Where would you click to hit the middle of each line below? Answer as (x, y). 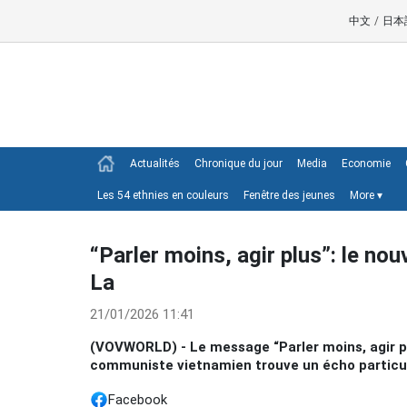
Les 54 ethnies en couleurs (163, 195)
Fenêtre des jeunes (289, 195)
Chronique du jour (238, 164)
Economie (366, 164)
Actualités (155, 164)
